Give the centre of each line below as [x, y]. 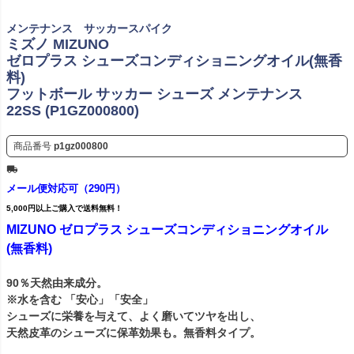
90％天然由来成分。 [57, 283]
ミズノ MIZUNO [58, 45]
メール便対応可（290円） [66, 189]
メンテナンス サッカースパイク [89, 29]
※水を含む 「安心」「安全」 [80, 300]
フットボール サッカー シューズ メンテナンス [154, 94]
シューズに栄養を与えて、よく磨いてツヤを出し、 [134, 316]
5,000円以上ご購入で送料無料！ [64, 209]
